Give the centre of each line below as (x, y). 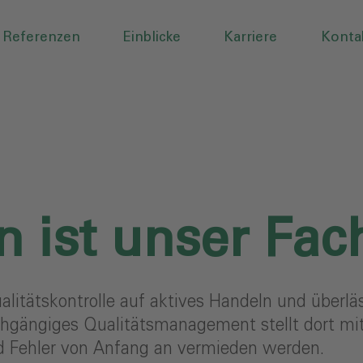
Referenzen (41, 37)
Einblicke (152, 37)
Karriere (251, 37)
